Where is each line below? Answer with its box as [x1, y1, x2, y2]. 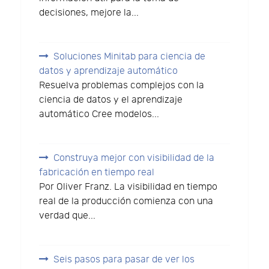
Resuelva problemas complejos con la [39, 80, 205, 92]
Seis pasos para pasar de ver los [53, 253, 195, 265]
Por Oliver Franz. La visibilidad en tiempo [39, 181, 218, 193]
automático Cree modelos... [39, 109, 160, 121]
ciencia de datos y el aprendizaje [39, 94, 183, 106]
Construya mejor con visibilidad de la [53, 152, 215, 164]
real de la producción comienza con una [39, 195, 214, 207]
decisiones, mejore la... [39, 7, 139, 19]
